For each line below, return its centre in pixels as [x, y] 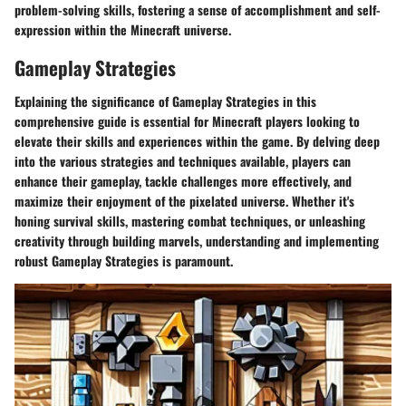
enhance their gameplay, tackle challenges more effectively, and [183, 181]
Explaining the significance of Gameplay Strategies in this [165, 101]
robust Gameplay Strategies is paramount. [124, 261]
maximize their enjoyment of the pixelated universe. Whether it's [184, 201]
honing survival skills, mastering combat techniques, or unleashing [190, 221]
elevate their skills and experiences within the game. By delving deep [197, 141]
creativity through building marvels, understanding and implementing [197, 241]
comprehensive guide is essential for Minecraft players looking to [187, 121]
